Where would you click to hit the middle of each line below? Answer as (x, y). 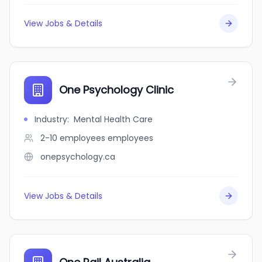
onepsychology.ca (78, 157)
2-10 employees (73, 138)
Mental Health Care (113, 119)
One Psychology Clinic (116, 90)
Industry (51, 119)
